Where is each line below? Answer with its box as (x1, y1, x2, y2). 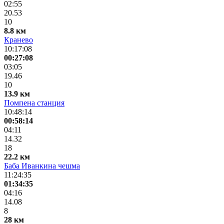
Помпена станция (4, 98, 64, 107)
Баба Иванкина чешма (4, 161, 80, 170)
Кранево (4, 35, 33, 44)
